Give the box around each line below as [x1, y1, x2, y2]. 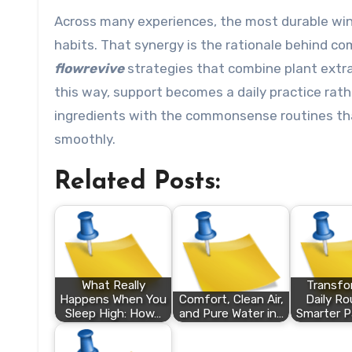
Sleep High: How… [65, 306, 161, 321]
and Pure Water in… [178, 306, 284, 321]
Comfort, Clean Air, [178, 292, 284, 307]
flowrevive [54, 60, 124, 76]
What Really [81, 278, 145, 293]
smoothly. [54, 131, 115, 147]
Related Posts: [54, 170, 220, 195]
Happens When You [60, 292, 167, 307]
